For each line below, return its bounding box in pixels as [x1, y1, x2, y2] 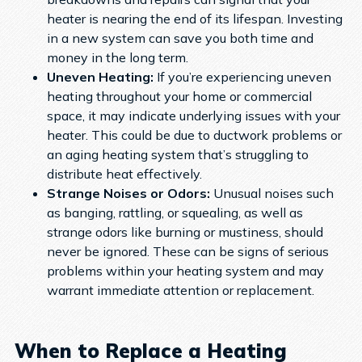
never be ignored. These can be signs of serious [46, 242, 329, 259]
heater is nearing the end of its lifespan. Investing [46, 10, 343, 27]
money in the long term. [46, 48, 188, 65]
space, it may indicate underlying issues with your [46, 107, 340, 124]
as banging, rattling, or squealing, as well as [46, 204, 303, 221]
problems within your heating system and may [46, 262, 324, 279]
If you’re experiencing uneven [153, 68, 331, 85]
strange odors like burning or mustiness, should [46, 223, 323, 240]
